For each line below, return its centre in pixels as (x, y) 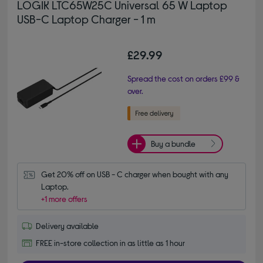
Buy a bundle (173, 144)
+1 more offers (65, 198)
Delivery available (68, 225)
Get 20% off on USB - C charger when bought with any (135, 174)
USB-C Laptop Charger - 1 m (87, 18)
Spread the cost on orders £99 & (183, 78)
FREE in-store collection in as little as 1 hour (111, 242)
